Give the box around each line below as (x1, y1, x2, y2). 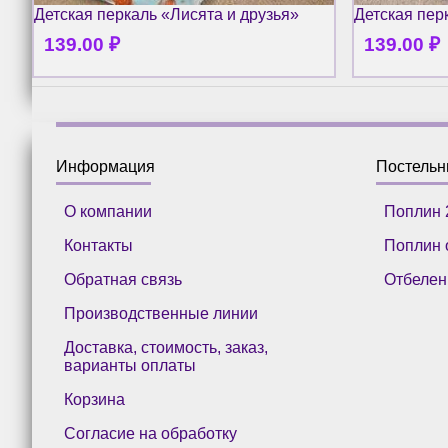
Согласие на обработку (64, 424, 237, 442)
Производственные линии (64, 304, 258, 322)
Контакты (64, 236, 133, 254)
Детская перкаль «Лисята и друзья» (34, 6, 299, 24)
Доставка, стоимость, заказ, (64, 338, 268, 356)
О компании (64, 202, 152, 220)
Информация (56, 157, 155, 175)
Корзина (64, 390, 125, 408)
